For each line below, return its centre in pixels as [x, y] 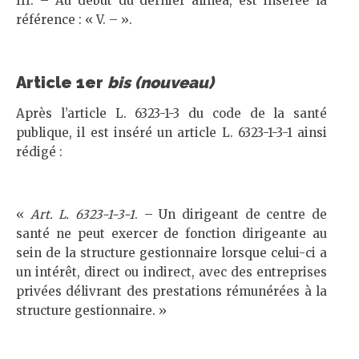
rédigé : [39, 152]
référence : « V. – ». [74, 20]
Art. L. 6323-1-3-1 [83, 214]
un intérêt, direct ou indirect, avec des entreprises [171, 272]
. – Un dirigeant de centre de [231, 214]
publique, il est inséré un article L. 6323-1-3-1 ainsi [171, 133]
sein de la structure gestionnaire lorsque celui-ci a [171, 253]
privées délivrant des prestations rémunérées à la [171, 291]
